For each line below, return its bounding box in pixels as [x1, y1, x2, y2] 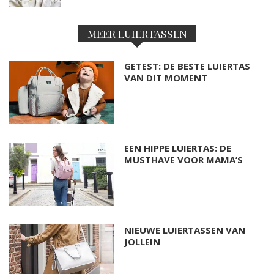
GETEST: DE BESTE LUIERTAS [124, 60, 251, 72]
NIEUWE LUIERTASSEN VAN [124, 223, 246, 236]
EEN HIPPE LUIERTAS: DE [124, 141, 232, 154]
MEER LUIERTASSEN [87, 26, 187, 40]
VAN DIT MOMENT [124, 72, 208, 84]
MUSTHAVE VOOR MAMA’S [124, 153, 243, 166]
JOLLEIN [124, 235, 161, 248]
